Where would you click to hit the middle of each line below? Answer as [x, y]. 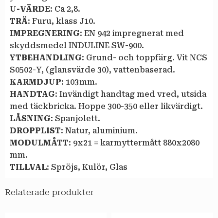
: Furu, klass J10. [62, 21]
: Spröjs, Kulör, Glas [87, 167]
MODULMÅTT [39, 143]
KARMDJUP [36, 82]
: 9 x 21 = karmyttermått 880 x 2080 [134, 143]
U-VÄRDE [30, 9]
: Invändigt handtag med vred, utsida [131, 94]
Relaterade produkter [49, 192]
